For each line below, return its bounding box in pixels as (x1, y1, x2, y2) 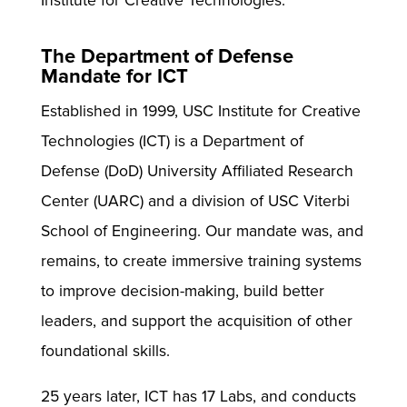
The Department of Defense (40, 44, 293, 69)
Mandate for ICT (40, 64, 188, 89)
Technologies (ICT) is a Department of (40, 131, 303, 151)
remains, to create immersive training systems (40, 251, 362, 271)
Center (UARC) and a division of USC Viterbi (40, 191, 350, 211)
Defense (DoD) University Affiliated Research (40, 161, 353, 181)
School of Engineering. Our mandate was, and (40, 221, 363, 241)
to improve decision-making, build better (40, 281, 324, 301)
